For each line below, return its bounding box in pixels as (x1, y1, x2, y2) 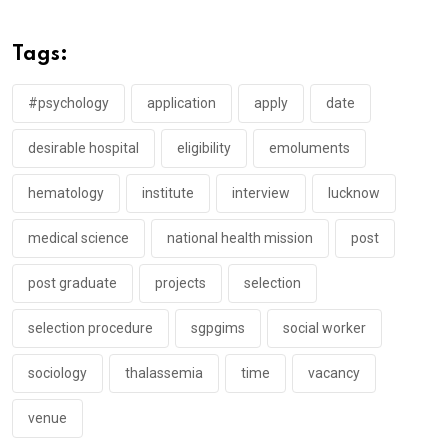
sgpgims (191, 320, 245, 336)
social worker (283, 320, 366, 336)
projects (155, 275, 206, 291)
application (147, 95, 216, 111)
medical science (28, 230, 129, 246)
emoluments (269, 140, 350, 156)
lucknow (328, 185, 380, 201)
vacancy (308, 365, 360, 381)
